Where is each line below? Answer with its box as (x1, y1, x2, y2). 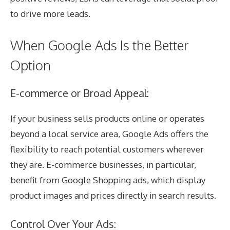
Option (10, 56, 51, 73)
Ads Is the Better (95, 36, 189, 53)
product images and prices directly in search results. (10, 189, 216, 201)
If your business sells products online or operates (10, 112, 204, 124)
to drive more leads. (10, 8, 90, 20)
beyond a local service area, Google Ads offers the (10, 128, 208, 139)
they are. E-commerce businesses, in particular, (10, 159, 196, 170)
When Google (10, 36, 91, 53)
